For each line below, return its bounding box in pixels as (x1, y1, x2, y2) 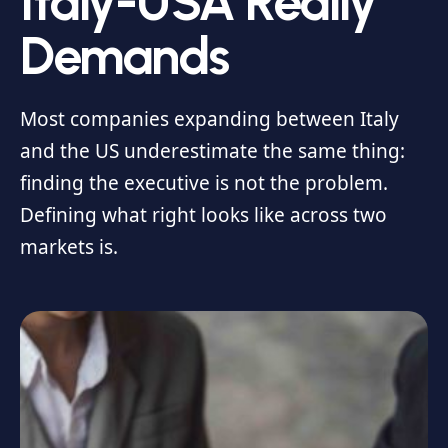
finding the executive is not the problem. (20, 170, 388, 196)
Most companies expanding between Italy (20, 106, 399, 132)
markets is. (20, 234, 118, 260)
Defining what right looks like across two (20, 202, 387, 228)
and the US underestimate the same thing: (20, 138, 405, 164)
